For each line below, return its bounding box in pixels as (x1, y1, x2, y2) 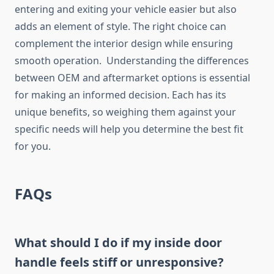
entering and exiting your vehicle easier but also (15, 2, 237, 17)
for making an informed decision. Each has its (15, 88, 226, 102)
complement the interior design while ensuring (15, 37, 233, 51)
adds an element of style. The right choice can (15, 20, 226, 34)
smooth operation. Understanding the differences (15, 54, 249, 68)
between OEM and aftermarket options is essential (15, 71, 250, 85)
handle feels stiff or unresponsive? (15, 254, 224, 271)
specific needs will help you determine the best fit (15, 122, 243, 136)
